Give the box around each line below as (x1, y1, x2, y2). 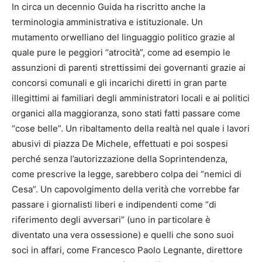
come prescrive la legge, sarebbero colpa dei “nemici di (12, 168, 242, 180)
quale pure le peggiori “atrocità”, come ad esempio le (12, 46, 230, 58)
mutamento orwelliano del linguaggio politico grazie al (12, 31, 235, 43)
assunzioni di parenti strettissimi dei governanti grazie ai (12, 61, 246, 73)
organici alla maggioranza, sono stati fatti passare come (12, 107, 240, 119)
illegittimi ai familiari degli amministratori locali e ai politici (12, 92, 250, 104)
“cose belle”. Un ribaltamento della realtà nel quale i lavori (12, 122, 250, 134)
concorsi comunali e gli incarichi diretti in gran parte (12, 77, 227, 88)
